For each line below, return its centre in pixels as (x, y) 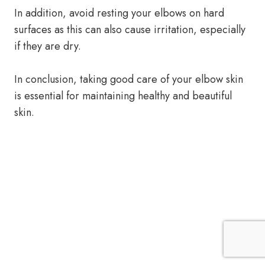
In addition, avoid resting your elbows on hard (119, 13)
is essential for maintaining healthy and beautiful (123, 96)
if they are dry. (48, 46)
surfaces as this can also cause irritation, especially (130, 30)
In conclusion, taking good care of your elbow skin (129, 79)
